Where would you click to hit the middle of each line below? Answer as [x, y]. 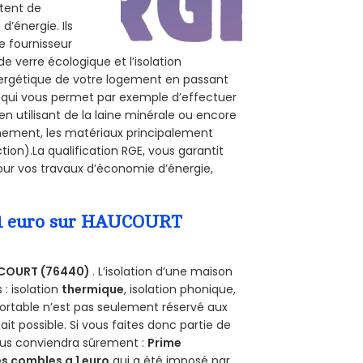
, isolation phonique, [180, 289]
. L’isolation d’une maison [163, 271]
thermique [93, 289]
